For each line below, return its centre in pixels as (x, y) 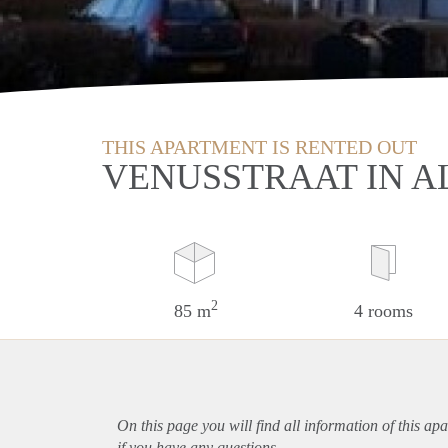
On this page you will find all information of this (270, 425)
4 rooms (383, 310)
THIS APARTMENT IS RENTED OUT (259, 146)
